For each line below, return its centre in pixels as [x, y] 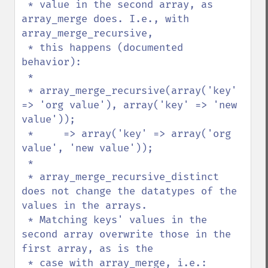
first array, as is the [87, 249]
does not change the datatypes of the [129, 191]
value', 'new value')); [87, 148]
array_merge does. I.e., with [105, 19]
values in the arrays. [84, 205]
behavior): [51, 62]
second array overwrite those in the [126, 234]
